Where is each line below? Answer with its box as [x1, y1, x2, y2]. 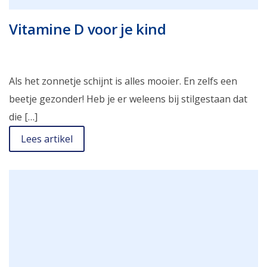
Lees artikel [21, 132, 73, 145]
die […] [9, 110, 38, 123]
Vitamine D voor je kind [9, 18, 166, 39]
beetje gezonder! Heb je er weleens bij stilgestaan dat [9, 92, 247, 105]
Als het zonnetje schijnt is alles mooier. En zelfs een [9, 74, 237, 88]
